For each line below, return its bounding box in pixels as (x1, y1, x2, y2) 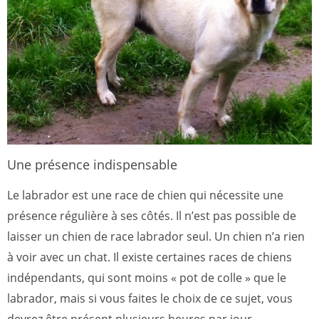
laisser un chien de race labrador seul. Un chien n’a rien (7, 229, 305, 245)
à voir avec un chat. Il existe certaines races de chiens (7, 249, 292, 266)
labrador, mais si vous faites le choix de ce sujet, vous (7, 291, 293, 307)
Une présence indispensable (7, 156, 177, 174)
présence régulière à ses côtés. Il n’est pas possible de (7, 208, 296, 224)
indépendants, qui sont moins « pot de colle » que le (7, 270, 286, 286)
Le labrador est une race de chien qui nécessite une (7, 187, 283, 204)
